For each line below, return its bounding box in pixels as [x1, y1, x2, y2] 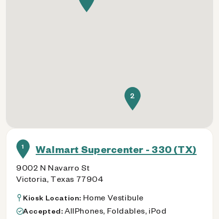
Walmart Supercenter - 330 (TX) [36, 143, 197, 155]
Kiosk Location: [23, 193, 83, 202]
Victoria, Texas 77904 [16, 174, 104, 184]
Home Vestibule [83, 192, 144, 202]
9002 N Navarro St [16, 162, 90, 173]
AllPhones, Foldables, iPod [65, 205, 167, 216]
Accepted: [23, 206, 65, 216]
